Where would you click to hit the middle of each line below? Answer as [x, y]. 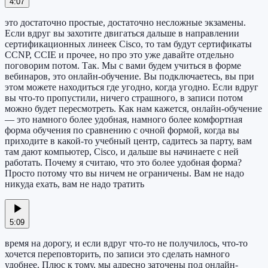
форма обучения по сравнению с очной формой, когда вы [122, 130]
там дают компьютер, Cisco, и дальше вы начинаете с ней [122, 152]
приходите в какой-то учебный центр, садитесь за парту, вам [128, 141]
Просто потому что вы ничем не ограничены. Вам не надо [124, 173]
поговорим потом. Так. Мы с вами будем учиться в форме [123, 66]
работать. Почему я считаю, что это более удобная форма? [123, 163]
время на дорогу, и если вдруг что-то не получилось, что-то [126, 243]
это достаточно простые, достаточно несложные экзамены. [125, 23]
